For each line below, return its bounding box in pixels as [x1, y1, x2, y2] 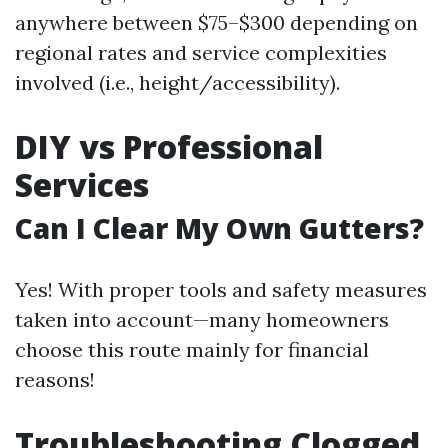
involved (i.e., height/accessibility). [15, 70, 340, 95]
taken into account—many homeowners [15, 307, 389, 332]
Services [15, 163, 149, 206]
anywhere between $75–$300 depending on [15, 10, 418, 35]
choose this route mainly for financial [15, 337, 369, 362]
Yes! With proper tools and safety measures [15, 277, 427, 302]
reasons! [15, 367, 95, 392]
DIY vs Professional [15, 125, 323, 168]
